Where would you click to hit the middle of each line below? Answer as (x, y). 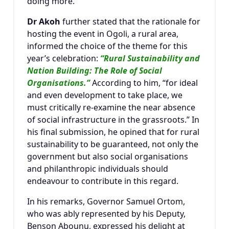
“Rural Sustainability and (150, 59)
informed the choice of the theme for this (107, 46)
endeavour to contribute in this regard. (103, 181)
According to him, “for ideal (144, 83)
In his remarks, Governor (77, 202)
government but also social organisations (108, 157)
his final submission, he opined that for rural (113, 132)
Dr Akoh (44, 22)
